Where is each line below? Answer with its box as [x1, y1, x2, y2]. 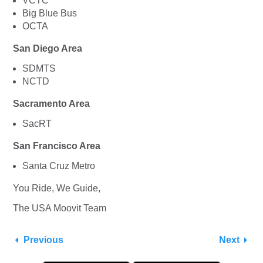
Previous [23, 234, 63, 245]
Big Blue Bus [22, 8, 77, 18]
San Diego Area [13, 43, 82, 53]
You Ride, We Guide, [13, 183, 103, 193]
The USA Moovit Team [13, 203, 106, 213]
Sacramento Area [13, 98, 90, 109]
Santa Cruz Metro [22, 160, 95, 171]
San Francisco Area [13, 140, 100, 151]
